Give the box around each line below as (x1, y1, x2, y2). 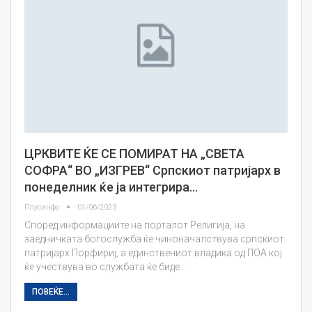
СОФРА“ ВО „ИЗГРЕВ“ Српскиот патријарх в (24, 162, 281, 178)
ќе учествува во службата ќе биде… (24, 260, 186, 272)
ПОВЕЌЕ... (32, 286, 70, 297)
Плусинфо (24, 202, 61, 212)
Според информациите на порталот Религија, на (24, 219, 245, 231)
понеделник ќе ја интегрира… (24, 179, 198, 194)
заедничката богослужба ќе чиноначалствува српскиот (24, 233, 284, 244)
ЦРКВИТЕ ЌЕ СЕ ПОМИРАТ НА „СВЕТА (24, 146, 244, 161)
